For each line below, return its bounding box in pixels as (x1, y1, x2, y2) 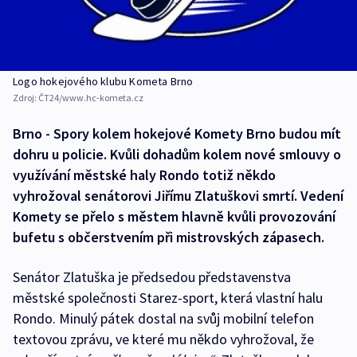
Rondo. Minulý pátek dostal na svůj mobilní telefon (13, 309, 314, 328)
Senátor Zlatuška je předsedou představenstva (13, 268, 291, 286)
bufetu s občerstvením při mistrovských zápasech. (13, 228, 324, 246)
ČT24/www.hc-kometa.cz (38, 92, 143, 104)
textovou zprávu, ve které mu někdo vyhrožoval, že (13, 330, 314, 348)
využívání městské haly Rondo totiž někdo (13, 166, 276, 184)
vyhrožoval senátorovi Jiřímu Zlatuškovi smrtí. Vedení (13, 186, 343, 205)
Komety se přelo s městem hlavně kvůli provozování (13, 207, 335, 226)
